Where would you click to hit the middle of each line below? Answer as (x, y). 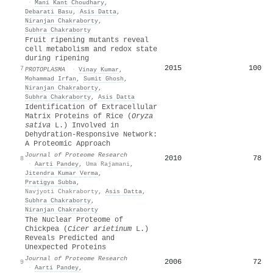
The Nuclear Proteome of (74, 220)
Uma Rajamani (108, 164)
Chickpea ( (46, 229)
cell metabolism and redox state (91, 49)
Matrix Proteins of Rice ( (78, 116)
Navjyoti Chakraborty (62, 191)
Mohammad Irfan (51, 78)
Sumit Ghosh (104, 78)
